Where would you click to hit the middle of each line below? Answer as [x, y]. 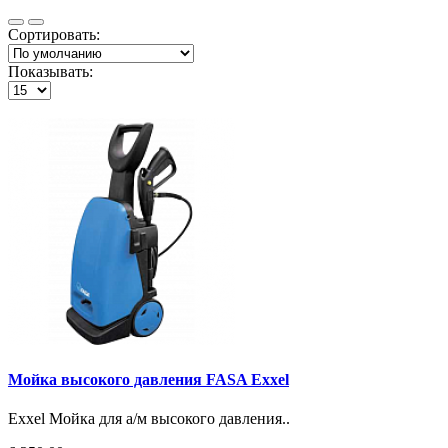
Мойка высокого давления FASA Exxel [148, 380]
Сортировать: [54, 34]
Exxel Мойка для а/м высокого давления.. [149, 419]
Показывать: [50, 71]
